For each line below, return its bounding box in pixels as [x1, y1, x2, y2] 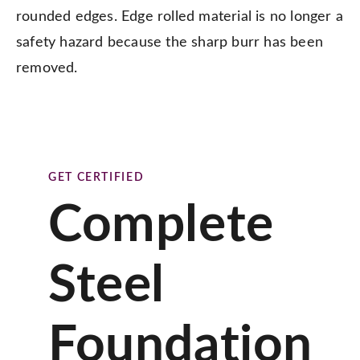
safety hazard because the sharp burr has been [16, 35, 324, 50]
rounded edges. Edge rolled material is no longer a [16, 10, 344, 24]
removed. [16, 61, 78, 76]
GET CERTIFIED [48, 172, 145, 183]
